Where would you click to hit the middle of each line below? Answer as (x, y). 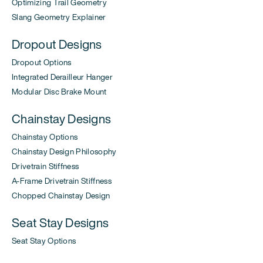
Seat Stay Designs (60, 223)
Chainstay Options (45, 137)
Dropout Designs (57, 44)
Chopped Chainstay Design (61, 196)
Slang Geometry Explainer (59, 17)
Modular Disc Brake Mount (59, 92)
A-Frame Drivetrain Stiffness (62, 181)
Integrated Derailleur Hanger (62, 77)
